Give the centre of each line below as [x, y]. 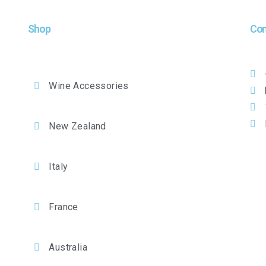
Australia [68, 247]
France [64, 207]
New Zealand [77, 126]
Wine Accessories [89, 85]
